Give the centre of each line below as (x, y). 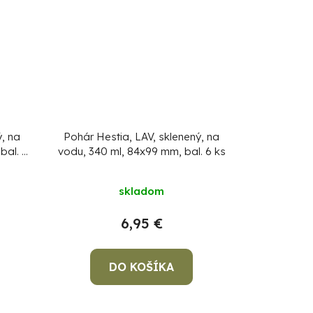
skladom (142, 191)
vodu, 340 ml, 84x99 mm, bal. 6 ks (141, 151)
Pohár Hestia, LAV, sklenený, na (142, 137)
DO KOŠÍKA (142, 267)
